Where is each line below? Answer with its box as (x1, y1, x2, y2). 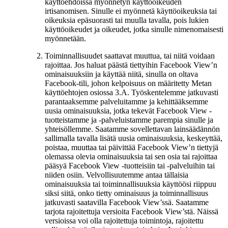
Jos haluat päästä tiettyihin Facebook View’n (72, 60, 217, 69)
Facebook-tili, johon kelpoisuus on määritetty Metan (45, 78, 212, 88)
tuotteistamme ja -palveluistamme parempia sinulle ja (45, 115, 213, 124)
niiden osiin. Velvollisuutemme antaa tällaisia (45, 170, 188, 179)
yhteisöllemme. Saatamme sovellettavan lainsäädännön (45, 124, 220, 133)
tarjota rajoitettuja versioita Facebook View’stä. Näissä (45, 207, 218, 216)
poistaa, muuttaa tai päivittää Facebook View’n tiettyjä (45, 142, 218, 152)
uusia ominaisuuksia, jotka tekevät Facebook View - (45, 106, 212, 115)
